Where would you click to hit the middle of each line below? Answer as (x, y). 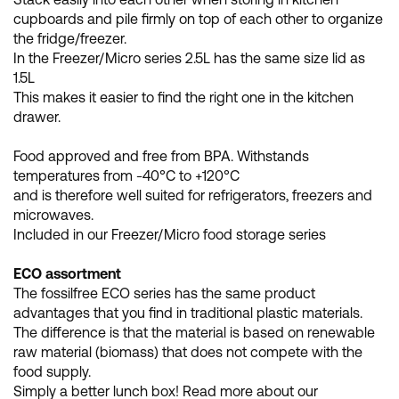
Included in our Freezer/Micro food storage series (170, 234)
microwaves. (53, 214)
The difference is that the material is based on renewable (194, 332)
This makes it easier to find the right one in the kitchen (183, 97)
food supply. (52, 371)
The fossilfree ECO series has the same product (164, 293)
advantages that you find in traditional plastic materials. (188, 312)
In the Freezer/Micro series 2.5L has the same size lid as (189, 57)
